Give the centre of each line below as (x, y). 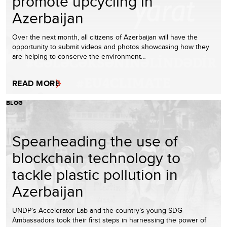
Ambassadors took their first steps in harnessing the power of (109, 220)
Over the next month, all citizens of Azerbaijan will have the (105, 37)
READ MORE (36, 83)
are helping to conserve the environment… (79, 56)
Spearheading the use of (95, 141)
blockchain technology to (96, 157)
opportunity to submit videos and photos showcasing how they (111, 46)
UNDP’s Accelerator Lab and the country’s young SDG (97, 210)
